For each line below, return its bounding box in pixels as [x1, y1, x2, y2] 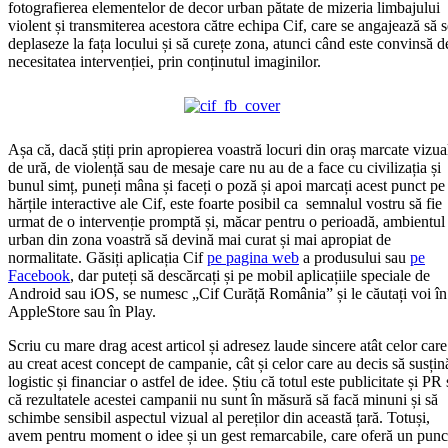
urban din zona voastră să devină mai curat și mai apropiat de [8, 230, 391, 248]
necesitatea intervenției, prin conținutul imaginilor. [8, 52, 321, 70]
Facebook [8, 266, 70, 284]
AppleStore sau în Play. [8, 302, 156, 320]
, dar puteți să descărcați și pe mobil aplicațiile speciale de [70, 266, 430, 284]
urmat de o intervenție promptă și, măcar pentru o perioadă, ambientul [8, 212, 445, 230]
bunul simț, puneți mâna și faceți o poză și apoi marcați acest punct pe [8, 176, 445, 194]
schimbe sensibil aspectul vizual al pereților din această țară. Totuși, [8, 408, 430, 426]
